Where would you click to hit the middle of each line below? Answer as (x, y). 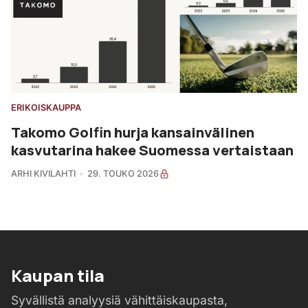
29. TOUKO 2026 (123, 173)
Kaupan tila (58, 275)
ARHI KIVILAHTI (43, 173)
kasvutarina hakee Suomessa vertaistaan (152, 150)
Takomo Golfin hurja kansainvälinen (133, 132)
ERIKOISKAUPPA (46, 107)
